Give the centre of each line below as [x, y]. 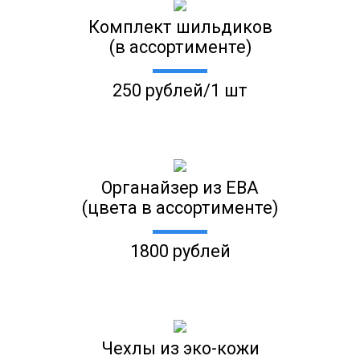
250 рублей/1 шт [180, 91]
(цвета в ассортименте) [180, 208]
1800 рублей [180, 252]
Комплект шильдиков [180, 27]
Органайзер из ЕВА [180, 188]
